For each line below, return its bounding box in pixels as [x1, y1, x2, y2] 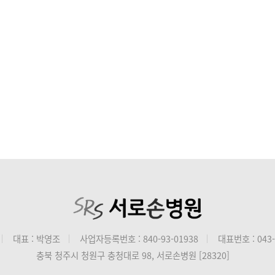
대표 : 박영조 [13, 232, 61, 245]
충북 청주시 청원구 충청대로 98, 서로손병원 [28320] [36, 249, 230, 262]
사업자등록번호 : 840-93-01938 [80, 232, 199, 245]
